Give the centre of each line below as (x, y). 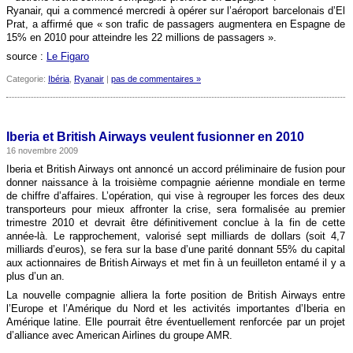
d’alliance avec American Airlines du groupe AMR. (119, 335)
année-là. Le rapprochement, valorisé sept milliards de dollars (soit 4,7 (176, 236)
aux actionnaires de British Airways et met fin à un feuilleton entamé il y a (176, 263)
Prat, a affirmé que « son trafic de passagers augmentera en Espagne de (176, 24)
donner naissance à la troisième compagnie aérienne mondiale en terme (176, 182)
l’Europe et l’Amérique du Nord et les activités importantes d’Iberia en (176, 308)
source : (26, 56)
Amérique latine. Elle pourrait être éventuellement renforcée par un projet (176, 322)
